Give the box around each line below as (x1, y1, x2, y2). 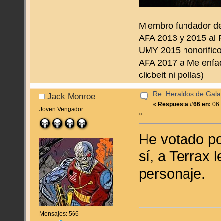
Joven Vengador (39, 106, 83, 113)
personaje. (139, 165, 206, 182)
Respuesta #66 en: (158, 101, 211, 108)
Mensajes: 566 (39, 210, 79, 217)
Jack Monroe (47, 91, 96, 101)
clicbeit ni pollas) (139, 70, 204, 80)
